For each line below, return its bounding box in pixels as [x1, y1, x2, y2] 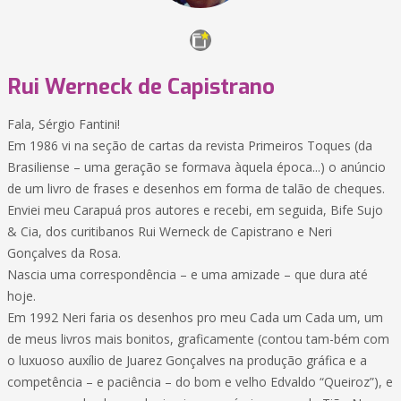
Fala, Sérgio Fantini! [7, 115, 120, 132]
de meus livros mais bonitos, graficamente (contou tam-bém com [7, 330, 389, 347]
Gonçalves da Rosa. [7, 244, 121, 261]
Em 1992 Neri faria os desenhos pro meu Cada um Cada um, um [7, 309, 383, 326]
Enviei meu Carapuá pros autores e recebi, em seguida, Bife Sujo [7, 201, 383, 218]
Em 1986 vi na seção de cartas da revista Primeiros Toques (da [7, 137, 372, 154]
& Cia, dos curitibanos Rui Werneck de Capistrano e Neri [7, 223, 332, 240]
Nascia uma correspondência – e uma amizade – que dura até [7, 266, 368, 283]
